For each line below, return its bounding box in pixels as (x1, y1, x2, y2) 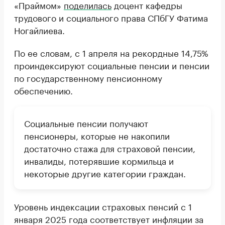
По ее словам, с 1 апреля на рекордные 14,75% (14, 46, 208, 59)
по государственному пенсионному (14, 71, 162, 84)
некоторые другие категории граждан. (24, 166, 186, 180)
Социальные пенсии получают (24, 116, 148, 130)
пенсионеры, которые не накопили (24, 129, 170, 142)
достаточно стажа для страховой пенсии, (24, 141, 195, 155)
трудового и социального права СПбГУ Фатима (14, 11, 208, 24)
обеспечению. (14, 83, 73, 97)
